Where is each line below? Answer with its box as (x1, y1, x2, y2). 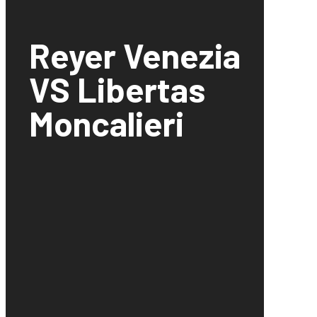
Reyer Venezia (29, 35, 241, 76)
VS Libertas (29, 69, 205, 110)
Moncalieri (29, 103, 184, 144)
